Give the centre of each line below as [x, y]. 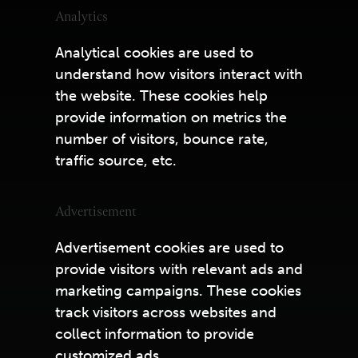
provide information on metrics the [171, 117]
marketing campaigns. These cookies [178, 291]
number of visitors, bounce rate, [161, 139]
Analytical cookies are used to [154, 53]
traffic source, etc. [115, 161]
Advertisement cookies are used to [169, 248]
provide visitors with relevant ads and [179, 269]
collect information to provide [154, 334]
